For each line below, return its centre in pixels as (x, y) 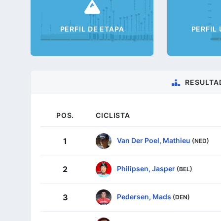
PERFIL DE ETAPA (92, 29)
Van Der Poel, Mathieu (154, 140)
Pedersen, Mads (144, 196)
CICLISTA (113, 115)
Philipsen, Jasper (146, 168)
